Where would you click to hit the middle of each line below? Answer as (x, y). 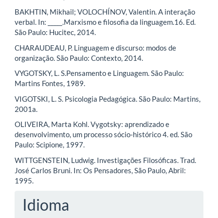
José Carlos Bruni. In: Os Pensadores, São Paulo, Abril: (100, 170)
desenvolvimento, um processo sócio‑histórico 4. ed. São (103, 135)
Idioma (46, 205)
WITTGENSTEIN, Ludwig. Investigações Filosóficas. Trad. (105, 160)
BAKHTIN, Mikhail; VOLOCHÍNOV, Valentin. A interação (105, 12)
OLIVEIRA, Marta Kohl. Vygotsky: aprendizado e (92, 124)
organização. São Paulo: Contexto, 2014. (79, 58)
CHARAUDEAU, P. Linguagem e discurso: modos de (95, 47)
